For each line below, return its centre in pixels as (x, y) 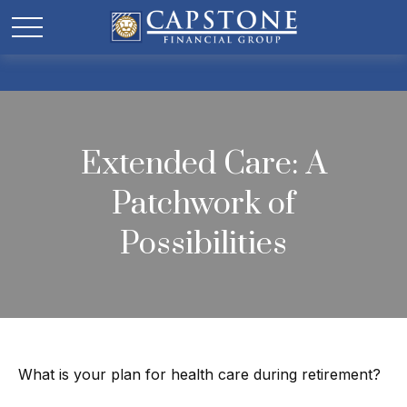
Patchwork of (203, 204)
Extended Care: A (203, 164)
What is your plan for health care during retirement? (199, 374)
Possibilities (203, 244)
